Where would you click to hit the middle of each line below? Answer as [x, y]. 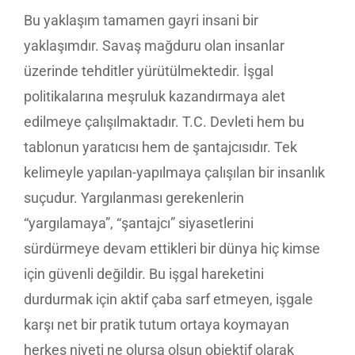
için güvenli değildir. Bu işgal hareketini [144, 273]
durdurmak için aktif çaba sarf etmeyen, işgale [168, 299]
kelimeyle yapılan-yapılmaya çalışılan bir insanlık [174, 172]
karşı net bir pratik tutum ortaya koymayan [157, 324]
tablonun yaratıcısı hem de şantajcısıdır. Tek [160, 147]
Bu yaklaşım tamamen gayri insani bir [141, 20]
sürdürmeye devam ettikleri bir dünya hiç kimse [172, 248]
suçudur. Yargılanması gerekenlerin [134, 197]
